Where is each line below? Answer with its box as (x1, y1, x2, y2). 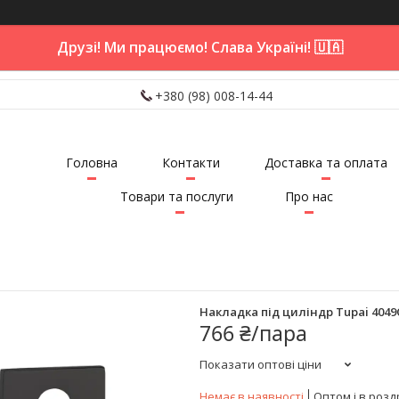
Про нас (284, 188, 333, 206)
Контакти (161, 154, 220, 172)
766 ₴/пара (199, 318, 307, 347)
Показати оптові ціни (199, 355, 322, 372)
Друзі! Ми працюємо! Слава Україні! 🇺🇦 (56, 37, 343, 57)
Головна (65, 154, 118, 172)
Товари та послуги (119, 188, 233, 206)
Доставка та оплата (264, 154, 387, 172)
